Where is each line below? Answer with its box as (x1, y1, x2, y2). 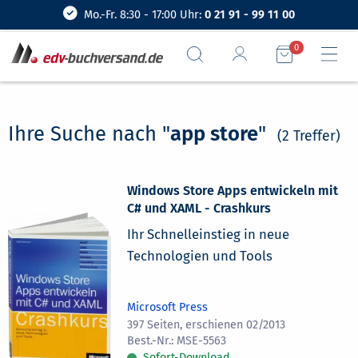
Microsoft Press (127, 300, 209, 314)
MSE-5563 (177, 333, 227, 348)
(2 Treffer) (277, 127, 340, 145)
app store (170, 121, 258, 146)
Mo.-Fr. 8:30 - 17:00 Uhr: (84, 8, 205, 22)
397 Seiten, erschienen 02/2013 (127, 317, 286, 332)
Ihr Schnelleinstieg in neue (127, 225, 290, 242)
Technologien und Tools (127, 247, 273, 264)
